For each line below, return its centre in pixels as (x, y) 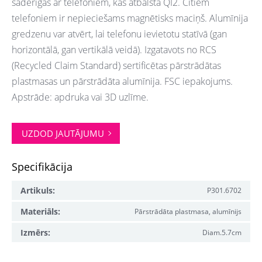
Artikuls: (38, 190)
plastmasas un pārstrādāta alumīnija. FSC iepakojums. (122, 81)
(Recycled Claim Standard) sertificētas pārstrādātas (116, 65)
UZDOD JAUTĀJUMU (63, 133)
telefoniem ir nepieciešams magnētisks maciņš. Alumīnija (130, 18)
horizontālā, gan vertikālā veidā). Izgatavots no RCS (114, 50)
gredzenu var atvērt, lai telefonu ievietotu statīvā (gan (119, 34)
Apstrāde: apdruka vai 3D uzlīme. (80, 97)
